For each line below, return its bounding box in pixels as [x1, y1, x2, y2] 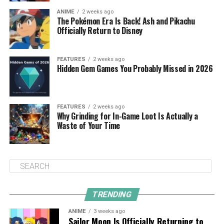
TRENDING [91, 189, 133, 199]
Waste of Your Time [56, 119, 120, 132]
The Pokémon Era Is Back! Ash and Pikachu [56, 15, 195, 27]
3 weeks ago [93, 208, 125, 215]
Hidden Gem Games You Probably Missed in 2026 [56, 62, 213, 75]
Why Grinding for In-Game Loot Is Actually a [56, 110, 198, 122]
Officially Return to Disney [56, 24, 143, 37]
